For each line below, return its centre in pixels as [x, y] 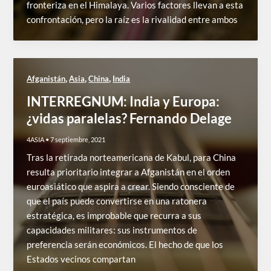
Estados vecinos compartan [81, 259]
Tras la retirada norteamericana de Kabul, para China [132, 157]
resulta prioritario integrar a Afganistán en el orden [129, 172]
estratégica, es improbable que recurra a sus [114, 215]
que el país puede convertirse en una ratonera [117, 201]
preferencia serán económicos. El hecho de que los [125, 244]
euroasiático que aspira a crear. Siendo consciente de [131, 186]
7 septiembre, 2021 [78, 139]
